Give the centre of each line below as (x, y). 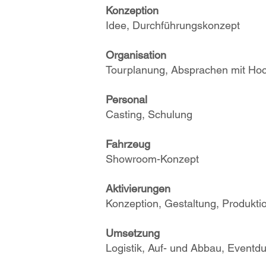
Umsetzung (134, 233)
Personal (128, 99)
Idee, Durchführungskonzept (173, 25)
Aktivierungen (138, 189)
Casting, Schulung (149, 114)
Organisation (136, 55)
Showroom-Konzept (152, 159)
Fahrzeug (128, 144)
